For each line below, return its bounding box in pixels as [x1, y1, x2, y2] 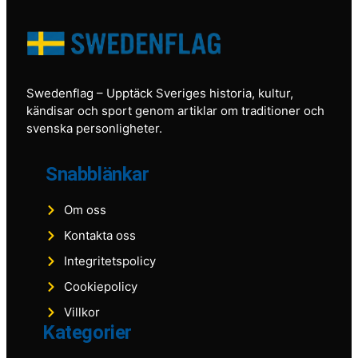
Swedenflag [26, 85, 93, 101]
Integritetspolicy [63, 253, 156, 269]
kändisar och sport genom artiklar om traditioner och [26, 102, 324, 118]
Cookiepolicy [63, 279, 137, 295]
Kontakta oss [63, 228, 136, 244]
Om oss [63, 202, 106, 218]
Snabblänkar [46, 163, 149, 186]
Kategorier [42, 321, 132, 344]
